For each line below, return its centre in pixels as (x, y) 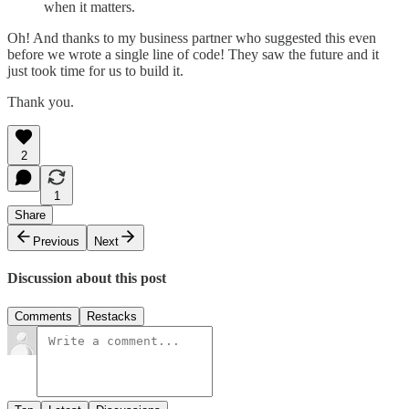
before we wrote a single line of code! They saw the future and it (193, 55)
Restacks (112, 316)
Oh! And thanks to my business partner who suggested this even (192, 38)
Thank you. (41, 102)
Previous (56, 242)
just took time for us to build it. (95, 71)
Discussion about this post (87, 278)
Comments (43, 316)
